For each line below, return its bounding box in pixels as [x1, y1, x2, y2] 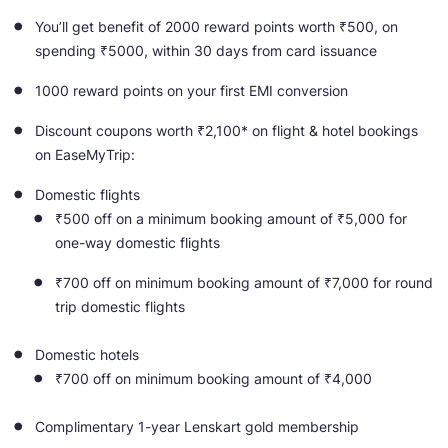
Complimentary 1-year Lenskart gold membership [35, 418, 359, 436]
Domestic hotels [35, 346, 139, 364]
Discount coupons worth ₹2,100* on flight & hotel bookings [35, 122, 418, 140]
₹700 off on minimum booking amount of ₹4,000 [55, 370, 372, 388]
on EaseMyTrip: [35, 146, 135, 164]
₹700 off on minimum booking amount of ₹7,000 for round [55, 274, 433, 292]
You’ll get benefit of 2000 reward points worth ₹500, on [35, 18, 398, 36]
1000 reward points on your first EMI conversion [35, 82, 348, 100]
